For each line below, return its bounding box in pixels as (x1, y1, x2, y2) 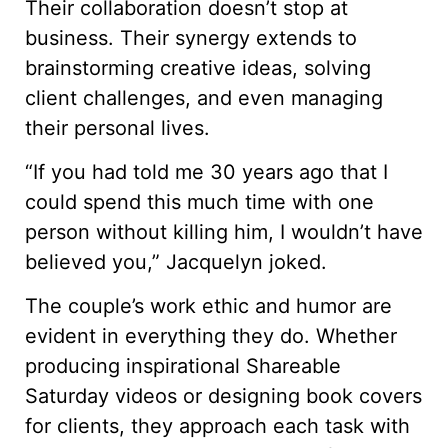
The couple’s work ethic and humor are (25, 294, 392, 319)
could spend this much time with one (25, 190, 374, 214)
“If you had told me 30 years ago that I (25, 160, 388, 184)
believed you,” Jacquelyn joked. (25, 250, 327, 274)
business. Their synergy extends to (25, 25, 357, 50)
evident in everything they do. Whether (25, 324, 397, 349)
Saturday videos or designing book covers (25, 384, 422, 409)
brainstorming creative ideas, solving (25, 55, 371, 80)
